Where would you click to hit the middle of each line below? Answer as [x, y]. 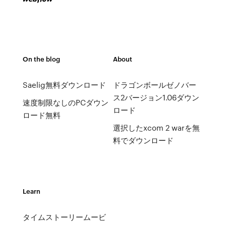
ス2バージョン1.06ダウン [156, 97]
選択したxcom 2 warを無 [156, 128]
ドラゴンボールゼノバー [154, 85]
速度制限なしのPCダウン [65, 102]
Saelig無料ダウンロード [64, 85]
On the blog [41, 59]
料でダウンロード [143, 140]
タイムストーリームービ [64, 217]
